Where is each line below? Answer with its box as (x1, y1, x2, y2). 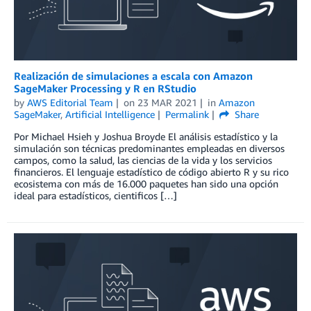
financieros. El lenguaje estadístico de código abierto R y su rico (14, 165, 289, 178)
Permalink (165, 108, 209, 120)
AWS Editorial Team (27, 96, 113, 108)
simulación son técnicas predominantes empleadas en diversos (14, 142, 285, 154)
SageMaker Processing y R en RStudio (14, 81, 196, 94)
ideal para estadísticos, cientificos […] (14, 189, 177, 201)
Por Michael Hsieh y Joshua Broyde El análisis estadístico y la (14, 130, 278, 142)
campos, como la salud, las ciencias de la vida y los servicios (14, 153, 272, 166)
